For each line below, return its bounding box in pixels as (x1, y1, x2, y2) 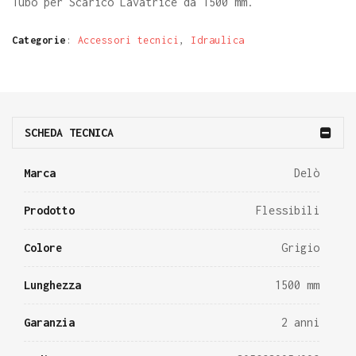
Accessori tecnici (77, 34, 179, 46)
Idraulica (191, 34, 245, 46)
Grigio (281, 241, 319, 254)
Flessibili (256, 203, 319, 217)
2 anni (281, 315, 319, 329)
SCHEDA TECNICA (25, 126, 114, 139)
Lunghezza (24, 278, 81, 292)
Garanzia (24, 315, 75, 329)
